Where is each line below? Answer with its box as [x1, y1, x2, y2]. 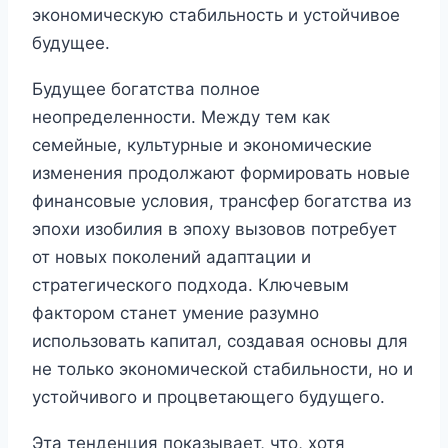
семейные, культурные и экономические [32, 134, 372, 155]
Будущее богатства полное [32, 78, 260, 99]
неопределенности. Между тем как [32, 106, 330, 127]
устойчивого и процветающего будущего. [32, 386, 385, 407]
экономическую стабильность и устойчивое [32, 4, 400, 25]
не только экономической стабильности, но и [32, 358, 413, 379]
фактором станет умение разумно [32, 302, 319, 323]
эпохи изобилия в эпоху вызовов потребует [32, 218, 397, 239]
